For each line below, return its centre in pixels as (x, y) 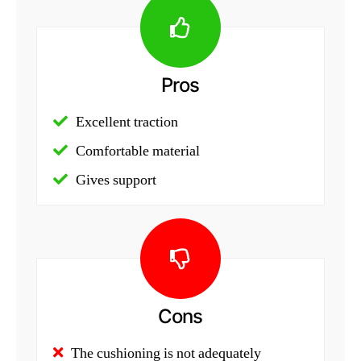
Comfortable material (138, 151)
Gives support (116, 180)
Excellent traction (127, 122)
